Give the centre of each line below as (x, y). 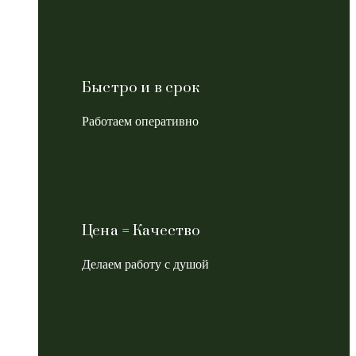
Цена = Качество (141, 230)
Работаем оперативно (140, 121)
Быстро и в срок (141, 87)
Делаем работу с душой (145, 264)
